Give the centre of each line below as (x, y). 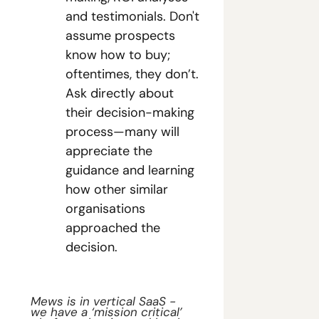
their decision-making (130, 113)
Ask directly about (120, 93)
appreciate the (109, 151)
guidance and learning (130, 170)
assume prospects (120, 36)
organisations (105, 209)
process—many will (122, 132)
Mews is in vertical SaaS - (103, 301)
